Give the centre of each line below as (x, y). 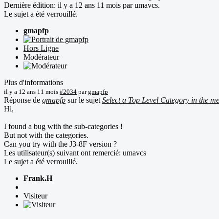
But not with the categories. (46, 135)
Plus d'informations (33, 82)
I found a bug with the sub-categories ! (63, 126)
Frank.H (38, 178)
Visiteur (35, 196)
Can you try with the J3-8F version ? (60, 144)
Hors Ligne (41, 48)
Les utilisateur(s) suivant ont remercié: (63, 153)
